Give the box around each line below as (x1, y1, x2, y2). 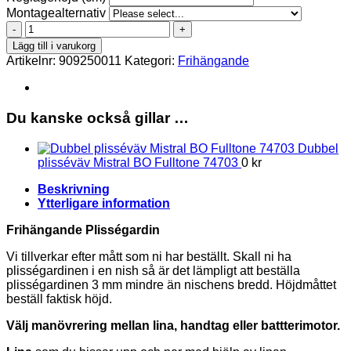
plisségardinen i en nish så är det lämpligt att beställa (6, 263, 300, 277)
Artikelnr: (6, 54, 59, 68)
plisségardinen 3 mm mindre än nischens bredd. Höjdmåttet (6, 277, 336, 291)
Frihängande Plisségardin (6, 223, 163, 237)
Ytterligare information (38, 196, 170, 210)
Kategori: (125, 54, 178, 68)
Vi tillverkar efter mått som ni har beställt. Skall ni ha (6, 249, 291, 263)
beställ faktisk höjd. (6, 291, 112, 306)
